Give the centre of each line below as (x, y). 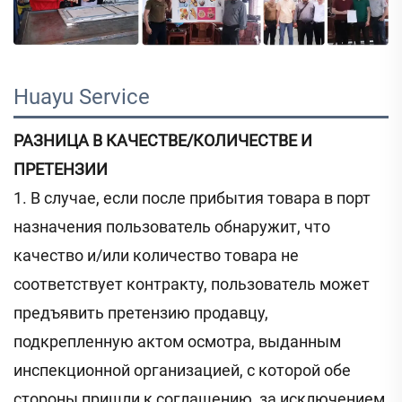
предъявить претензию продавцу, (141, 313)
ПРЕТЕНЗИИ (61, 170)
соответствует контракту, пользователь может (192, 284)
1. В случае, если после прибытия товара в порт (192, 198)
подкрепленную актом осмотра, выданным (177, 342)
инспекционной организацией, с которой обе (182, 371)
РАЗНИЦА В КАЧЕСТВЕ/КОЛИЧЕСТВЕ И (163, 141)
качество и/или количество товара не (156, 256)
